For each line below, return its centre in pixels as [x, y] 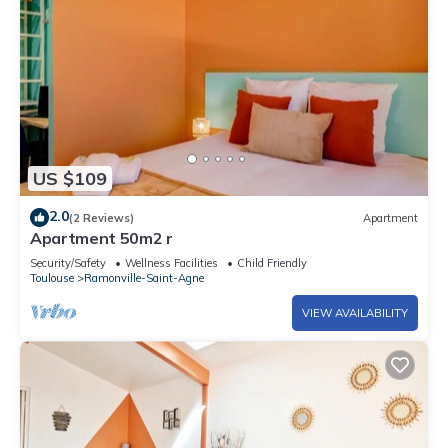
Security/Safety [68, 263]
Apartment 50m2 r [101, 238]
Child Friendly [272, 263]
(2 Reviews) [101, 217]
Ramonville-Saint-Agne [144, 278]
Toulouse [52, 278]
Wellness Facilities [171, 263]
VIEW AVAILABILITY [355, 313]
